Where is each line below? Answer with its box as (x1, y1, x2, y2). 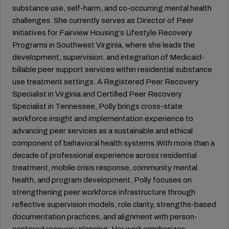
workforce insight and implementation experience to (12, 114, 193, 123)
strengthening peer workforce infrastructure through (12, 188, 195, 197)
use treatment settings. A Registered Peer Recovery (12, 78, 199, 86)
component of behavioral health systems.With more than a (12, 139, 215, 148)
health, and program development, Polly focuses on (12, 176, 192, 185)
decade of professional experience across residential (12, 151, 197, 160)
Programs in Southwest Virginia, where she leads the (12, 41, 195, 50)
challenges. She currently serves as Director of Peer (12, 16, 194, 25)
